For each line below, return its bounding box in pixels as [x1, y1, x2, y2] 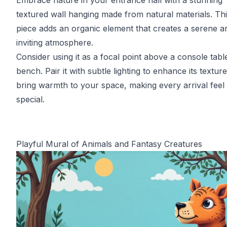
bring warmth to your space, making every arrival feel [16, 80, 224, 90]
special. [16, 94, 45, 104]
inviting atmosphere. [16, 37, 93, 48]
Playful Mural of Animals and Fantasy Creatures [16, 139, 202, 149]
